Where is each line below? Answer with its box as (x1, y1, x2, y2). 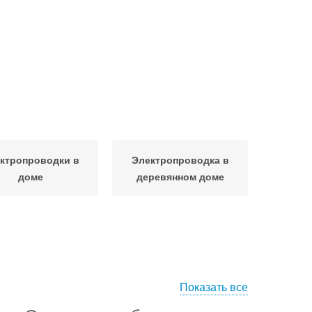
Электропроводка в (131, 153, 229, 166)
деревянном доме (136, 169, 224, 183)
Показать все (180, 279, 248, 295)
